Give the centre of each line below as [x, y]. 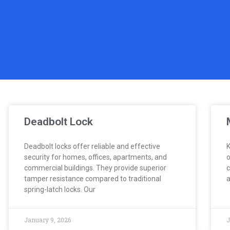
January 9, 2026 [48, 219]
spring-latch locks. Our [60, 189]
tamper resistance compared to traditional [93, 178]
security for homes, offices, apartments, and [96, 157]
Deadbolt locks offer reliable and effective [92, 146]
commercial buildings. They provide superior [95, 168]
